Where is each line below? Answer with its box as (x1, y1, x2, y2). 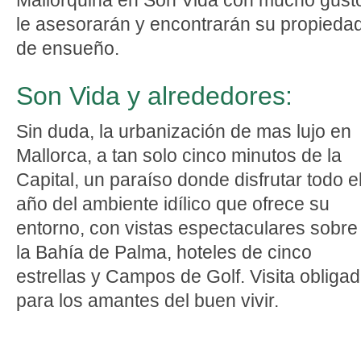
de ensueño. (16, 38, 119, 59)
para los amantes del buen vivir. (16, 290, 279, 311)
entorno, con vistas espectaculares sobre (16, 218, 358, 239)
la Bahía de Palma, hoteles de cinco (16, 242, 312, 263)
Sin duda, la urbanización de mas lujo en (16, 121, 351, 142)
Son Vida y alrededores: (16, 81, 293, 110)
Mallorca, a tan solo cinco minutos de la (16, 145, 342, 166)
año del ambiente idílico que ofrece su (16, 193, 330, 214)
